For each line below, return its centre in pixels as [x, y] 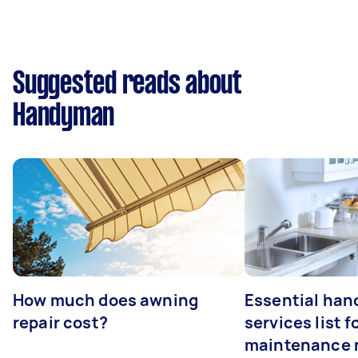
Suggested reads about [127, 85]
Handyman [64, 117]
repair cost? [60, 322]
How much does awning [105, 300]
